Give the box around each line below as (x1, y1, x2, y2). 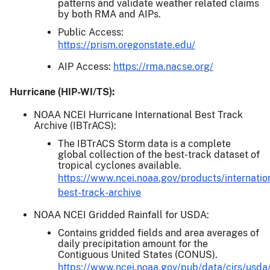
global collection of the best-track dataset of (58, 149, 260, 161)
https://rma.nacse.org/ (113, 61, 213, 73)
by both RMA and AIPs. (58, 8, 161, 20)
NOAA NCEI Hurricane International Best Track (34, 109, 243, 121)
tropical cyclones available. (58, 160, 181, 172)
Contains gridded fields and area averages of (58, 227, 259, 239)
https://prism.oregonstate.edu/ (58, 39, 195, 51)
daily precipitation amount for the (58, 238, 208, 250)
